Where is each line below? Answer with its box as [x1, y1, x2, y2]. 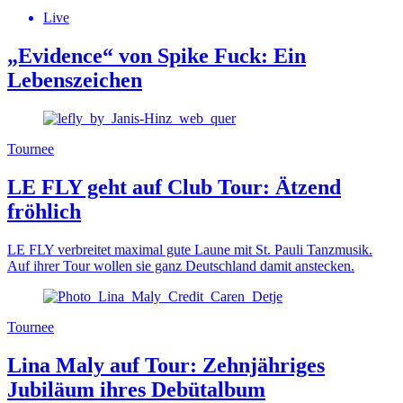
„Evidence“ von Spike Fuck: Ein [7, 44, 306, 68]
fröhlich [7, 200, 81, 224]
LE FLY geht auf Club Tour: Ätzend [7, 175, 341, 200]
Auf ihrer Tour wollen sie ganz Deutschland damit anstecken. [7, 258, 354, 274]
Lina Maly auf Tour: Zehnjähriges [7, 353, 325, 377]
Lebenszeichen [7, 68, 142, 93]
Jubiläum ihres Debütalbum [7, 377, 265, 401]
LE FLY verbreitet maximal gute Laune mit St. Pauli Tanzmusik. [7, 242, 372, 258]
